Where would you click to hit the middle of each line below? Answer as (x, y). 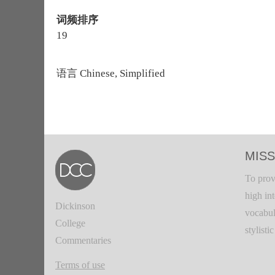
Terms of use (80, 265)
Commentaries (83, 240)
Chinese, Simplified (121, 73)
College (70, 223)
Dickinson (75, 206)
